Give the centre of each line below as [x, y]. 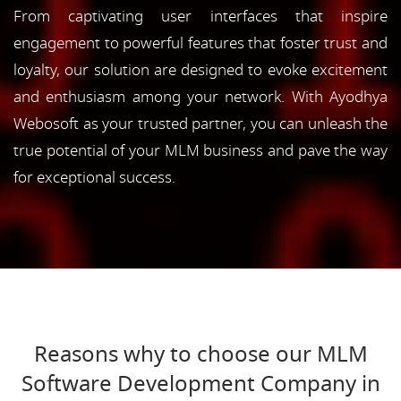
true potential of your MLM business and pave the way [200, 150]
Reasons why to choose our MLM [200, 354]
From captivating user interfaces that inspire [200, 16]
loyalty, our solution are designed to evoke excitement [200, 70]
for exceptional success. [94, 177]
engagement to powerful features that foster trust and [200, 43]
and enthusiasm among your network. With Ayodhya [200, 97]
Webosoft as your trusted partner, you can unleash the [200, 124]
